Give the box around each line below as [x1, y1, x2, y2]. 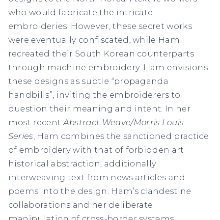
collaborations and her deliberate [8, 199, 153, 210]
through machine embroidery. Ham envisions [8, 62, 208, 72]
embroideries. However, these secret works [8, 21, 192, 31]
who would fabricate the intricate [8, 7, 153, 17]
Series [8, 131, 33, 141]
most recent [8, 117, 63, 127]
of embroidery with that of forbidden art [8, 144, 184, 155]
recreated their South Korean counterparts [8, 48, 194, 58]
